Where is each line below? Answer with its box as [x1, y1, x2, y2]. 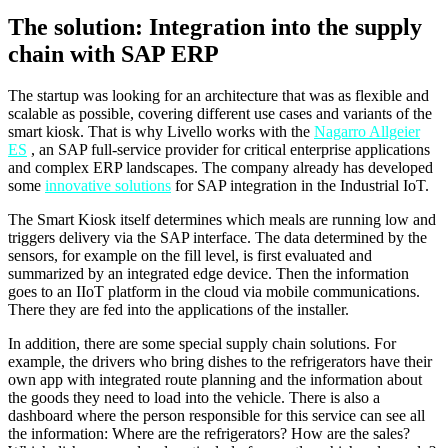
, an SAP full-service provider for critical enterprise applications [27, 141, 430, 159]
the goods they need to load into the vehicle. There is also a [8, 389, 380, 407]
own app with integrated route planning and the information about [8, 371, 422, 389]
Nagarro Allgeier [314, 123, 420, 141]
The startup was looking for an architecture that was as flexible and [8, 87, 429, 105]
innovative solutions [45, 177, 171, 195]
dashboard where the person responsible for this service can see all [8, 407, 425, 425]
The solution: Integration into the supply [8, 13, 422, 40]
